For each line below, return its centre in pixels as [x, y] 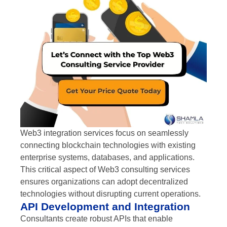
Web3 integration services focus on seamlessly [104, 133]
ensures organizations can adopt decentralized [104, 182]
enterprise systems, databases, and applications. [107, 158]
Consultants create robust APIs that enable [97, 219]
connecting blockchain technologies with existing [108, 145]
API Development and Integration [105, 207]
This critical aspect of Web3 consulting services [105, 170]
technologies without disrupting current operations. [110, 194]
